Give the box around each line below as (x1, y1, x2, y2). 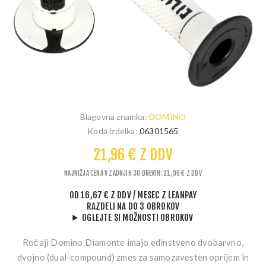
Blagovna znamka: (80, 111, 147, 122)
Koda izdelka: (87, 125, 138, 136)
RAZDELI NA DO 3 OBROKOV (86, 200, 180, 212)
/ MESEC (133, 189, 160, 201)
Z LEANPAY (161, 189, 197, 201)
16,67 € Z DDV (81, 189, 131, 201)
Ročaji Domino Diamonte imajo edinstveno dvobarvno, (22, 236, 243, 248)
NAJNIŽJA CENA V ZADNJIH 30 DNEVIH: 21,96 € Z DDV (64, 169, 202, 178)
